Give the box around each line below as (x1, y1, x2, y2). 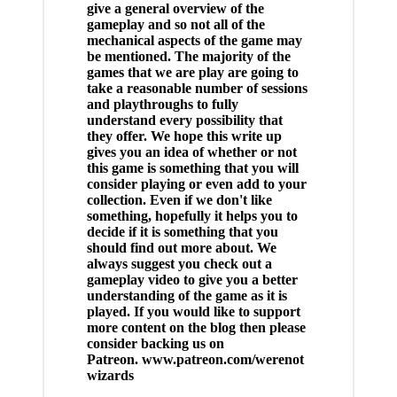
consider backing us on (86, 335, 228, 351)
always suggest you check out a (86, 255, 272, 271)
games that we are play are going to (86, 64, 299, 80)
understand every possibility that (86, 112, 283, 128)
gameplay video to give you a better (86, 271, 298, 287)
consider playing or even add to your (86, 175, 307, 191)
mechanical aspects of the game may (86, 32, 302, 48)
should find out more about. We (86, 239, 276, 255)
